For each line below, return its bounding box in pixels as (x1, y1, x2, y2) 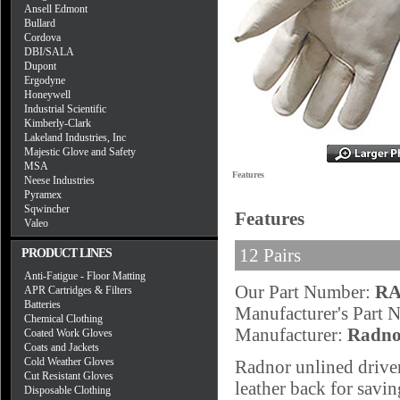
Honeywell (24, 88, 71, 101)
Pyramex (24, 188, 62, 201)
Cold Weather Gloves (24, 355, 114, 368)
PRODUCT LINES (21, 246, 112, 260)
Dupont (24, 60, 56, 72)
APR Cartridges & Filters (24, 284, 132, 296)
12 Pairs (239, 245, 301, 265)
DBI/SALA (24, 46, 74, 58)
